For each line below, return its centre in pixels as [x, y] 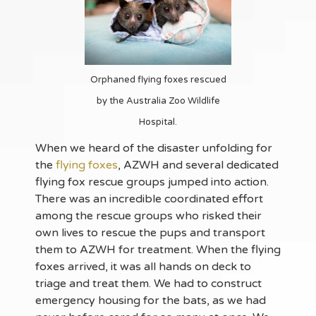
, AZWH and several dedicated [198, 165]
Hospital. [158, 122]
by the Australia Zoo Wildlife [158, 101]
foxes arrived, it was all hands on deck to [143, 266]
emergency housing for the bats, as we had [151, 300]
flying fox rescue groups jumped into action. [152, 182]
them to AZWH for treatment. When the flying [158, 249]
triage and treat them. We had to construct [148, 283]
